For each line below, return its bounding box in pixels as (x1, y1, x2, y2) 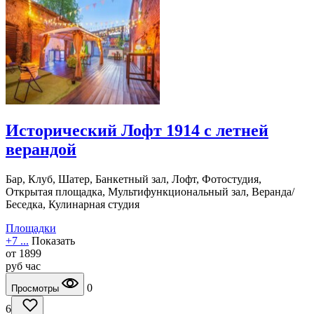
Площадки (6, 222, 56, 235)
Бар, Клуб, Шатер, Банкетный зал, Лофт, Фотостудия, (6, 173, 261, 186)
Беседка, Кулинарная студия (6, 198, 139, 211)
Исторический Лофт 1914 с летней (6, 121, 268, 140)
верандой (6, 140, 76, 159)
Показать (32, 235, 75, 247)
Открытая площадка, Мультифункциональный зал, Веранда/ (6, 186, 294, 198)
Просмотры (11, 283, 62, 294)
